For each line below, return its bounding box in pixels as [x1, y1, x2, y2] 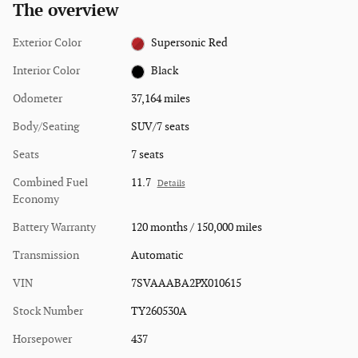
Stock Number [13, 304, 83, 319]
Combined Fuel [13, 176, 88, 190]
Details [157, 179, 185, 189]
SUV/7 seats [130, 120, 189, 134]
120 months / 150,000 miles [130, 221, 262, 235]
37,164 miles [130, 92, 190, 106]
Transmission [13, 249, 79, 263]
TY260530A [130, 304, 187, 319]
